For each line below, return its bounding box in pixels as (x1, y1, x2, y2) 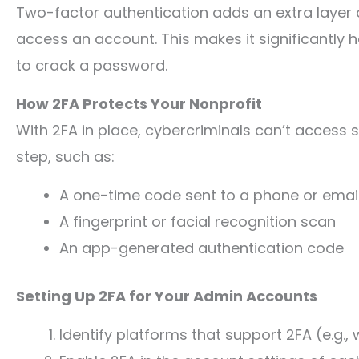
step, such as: (16, 147, 115, 167)
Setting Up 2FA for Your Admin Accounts (16, 286, 317, 306)
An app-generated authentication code (59, 238, 344, 258)
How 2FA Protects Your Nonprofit (16, 94, 262, 114)
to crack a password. (16, 55, 167, 75)
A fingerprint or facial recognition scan (59, 212, 336, 232)
